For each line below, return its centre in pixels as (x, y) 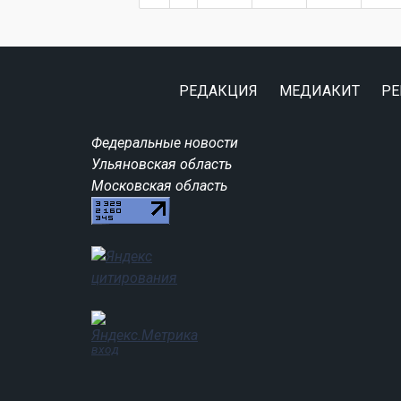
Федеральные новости (165, 142)
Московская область (159, 185)
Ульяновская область (162, 164)
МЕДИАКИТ (320, 90)
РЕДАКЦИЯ (218, 90)
